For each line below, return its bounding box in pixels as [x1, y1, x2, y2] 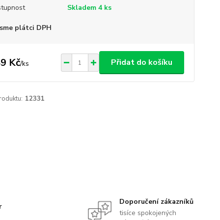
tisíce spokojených [119, 208, 176, 218]
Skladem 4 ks [67, 3, 111, 12]
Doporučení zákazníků [119, 196, 193, 206]
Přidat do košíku [110, 57, 172, 68]
